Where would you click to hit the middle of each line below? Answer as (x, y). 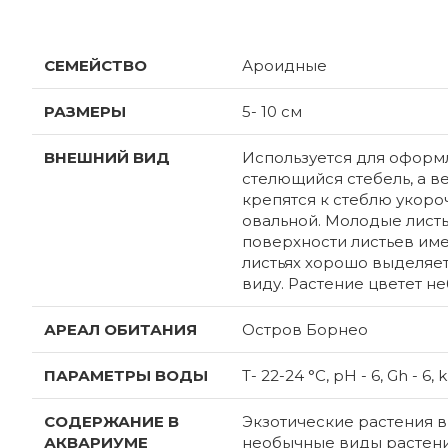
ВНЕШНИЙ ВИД (107, 157)
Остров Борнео (305, 329)
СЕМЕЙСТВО (95, 65)
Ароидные (284, 65)
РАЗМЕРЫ (85, 111)
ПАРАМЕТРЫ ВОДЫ (126, 375)
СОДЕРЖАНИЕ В (111, 421)
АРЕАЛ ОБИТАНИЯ (120, 329)
